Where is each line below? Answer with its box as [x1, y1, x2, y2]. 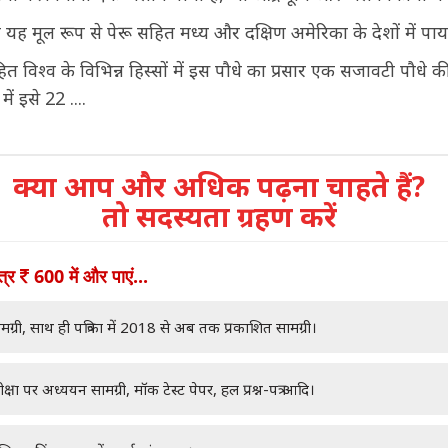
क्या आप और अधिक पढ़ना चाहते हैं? [13, 167, 426, 205]
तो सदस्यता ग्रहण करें [101, 197, 337, 235]
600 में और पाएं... [29, 264, 148, 288]
